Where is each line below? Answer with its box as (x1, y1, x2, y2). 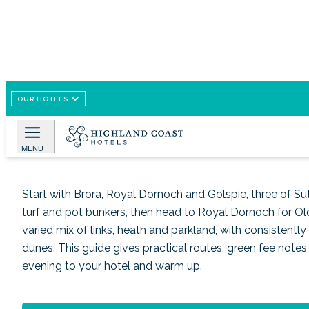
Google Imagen (70, 109, 129, 117)
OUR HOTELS (17, 94, 68, 103)
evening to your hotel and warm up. (22, 259, 202, 273)
